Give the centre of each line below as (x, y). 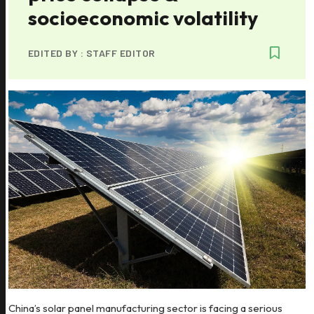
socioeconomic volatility (143, 18)
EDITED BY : (57, 53)
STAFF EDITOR (121, 53)
